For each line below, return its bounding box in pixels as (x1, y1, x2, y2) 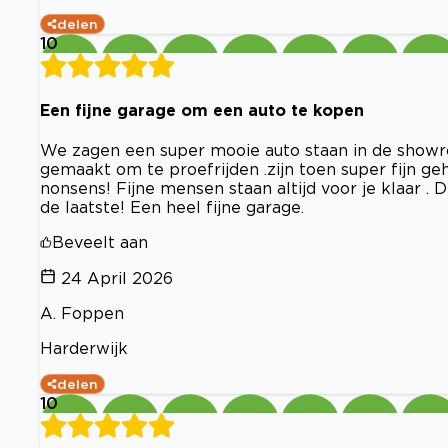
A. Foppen (40, 304, 124, 323)
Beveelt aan (52, 233, 148, 252)
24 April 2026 (61, 269, 173, 288)
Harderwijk (40, 339, 128, 358)
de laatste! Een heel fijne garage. (40, 198, 304, 217)
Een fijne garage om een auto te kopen (40, 100, 364, 119)
